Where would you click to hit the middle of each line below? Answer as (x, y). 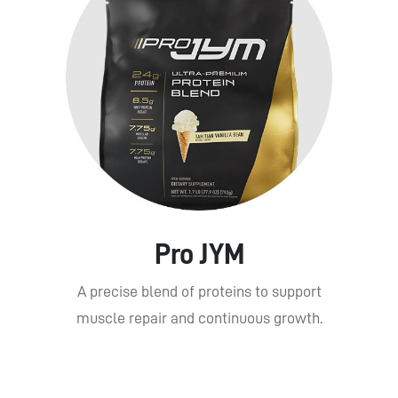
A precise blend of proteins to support (199, 291)
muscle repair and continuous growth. (199, 318)
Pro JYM (199, 254)
